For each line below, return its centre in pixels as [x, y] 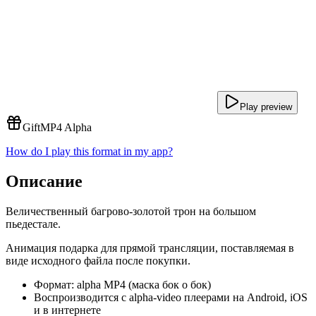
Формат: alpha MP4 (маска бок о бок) [122, 284]
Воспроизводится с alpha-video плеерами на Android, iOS [171, 297]
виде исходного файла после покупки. [98, 260]
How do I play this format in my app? [89, 151]
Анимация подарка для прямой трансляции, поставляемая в [150, 248]
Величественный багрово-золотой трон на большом [131, 211]
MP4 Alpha [66, 127]
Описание [44, 181]
